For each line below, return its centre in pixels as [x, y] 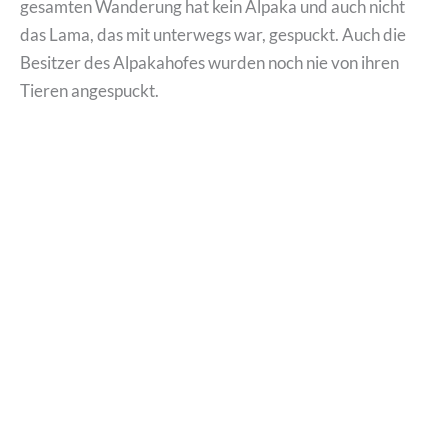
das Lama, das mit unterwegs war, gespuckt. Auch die [213, 34]
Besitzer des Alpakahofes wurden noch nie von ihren [209, 62]
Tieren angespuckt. [89, 90]
